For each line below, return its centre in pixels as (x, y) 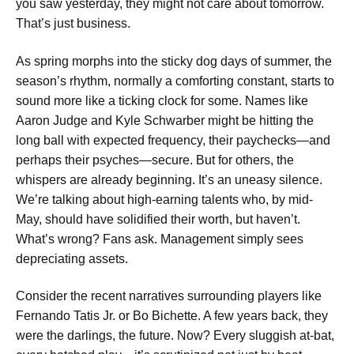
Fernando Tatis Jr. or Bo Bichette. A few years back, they (172, 316)
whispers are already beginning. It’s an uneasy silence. (169, 179)
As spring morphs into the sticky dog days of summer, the (174, 61)
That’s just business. (73, 24)
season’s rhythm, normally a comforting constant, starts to (175, 81)
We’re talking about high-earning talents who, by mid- (164, 199)
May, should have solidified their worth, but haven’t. (158, 219)
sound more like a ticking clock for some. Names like (162, 100)
